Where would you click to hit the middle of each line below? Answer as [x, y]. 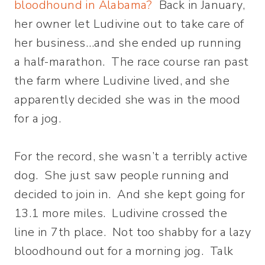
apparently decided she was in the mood [127, 100]
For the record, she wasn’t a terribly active [131, 156]
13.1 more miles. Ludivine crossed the [121, 213]
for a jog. [38, 119]
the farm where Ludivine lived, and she [122, 81]
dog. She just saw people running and [122, 175]
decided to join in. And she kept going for [130, 194]
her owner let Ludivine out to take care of [129, 24]
